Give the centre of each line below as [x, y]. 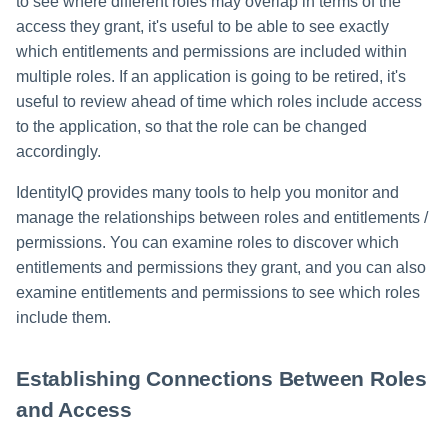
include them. [63, 318]
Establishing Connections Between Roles [221, 379]
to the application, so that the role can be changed [191, 127]
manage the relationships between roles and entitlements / [222, 218]
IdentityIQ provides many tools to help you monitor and [207, 193]
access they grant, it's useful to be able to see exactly [202, 27]
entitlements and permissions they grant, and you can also [221, 268]
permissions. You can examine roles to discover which [207, 243]
